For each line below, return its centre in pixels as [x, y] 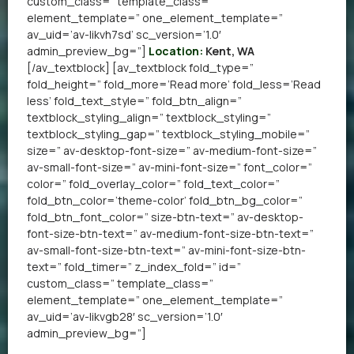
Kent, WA [230, 51]
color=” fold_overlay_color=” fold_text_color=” [153, 183]
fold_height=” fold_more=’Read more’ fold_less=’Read [174, 84]
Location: [177, 51]
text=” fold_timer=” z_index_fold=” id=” [134, 266]
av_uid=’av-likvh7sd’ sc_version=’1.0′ [124, 34]
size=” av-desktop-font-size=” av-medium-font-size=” [172, 150]
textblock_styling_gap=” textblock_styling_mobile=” [168, 134]
